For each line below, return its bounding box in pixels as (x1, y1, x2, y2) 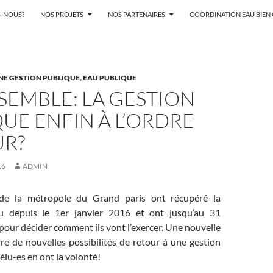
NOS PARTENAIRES (108, 10, 165, 18)
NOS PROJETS (40, 10, 83, 18)
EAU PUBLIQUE (83, 73, 136, 82)
